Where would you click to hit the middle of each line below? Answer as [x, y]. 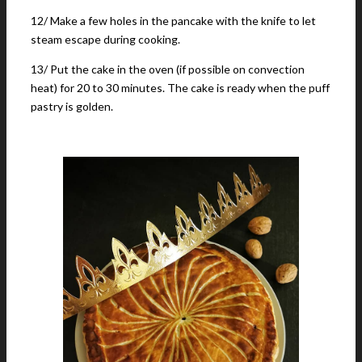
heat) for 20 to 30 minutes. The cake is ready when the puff [180, 88]
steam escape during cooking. [105, 39]
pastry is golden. [72, 106]
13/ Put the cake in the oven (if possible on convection [168, 69]
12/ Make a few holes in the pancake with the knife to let [173, 21]
